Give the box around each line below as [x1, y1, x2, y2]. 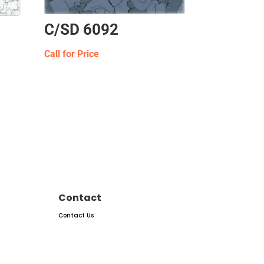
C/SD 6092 [44, 21, 119, 39]
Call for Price [44, 48, 100, 60]
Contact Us [58, 210, 94, 220]
